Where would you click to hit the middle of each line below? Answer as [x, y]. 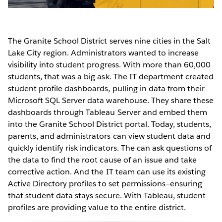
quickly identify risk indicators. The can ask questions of [110, 148]
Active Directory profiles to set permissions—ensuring [105, 183]
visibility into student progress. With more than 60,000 [110, 64]
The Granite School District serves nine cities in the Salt [110, 41]
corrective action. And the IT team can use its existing [107, 171]
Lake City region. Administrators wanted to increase [103, 53]
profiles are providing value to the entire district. [97, 207]
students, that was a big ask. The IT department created [111, 76]
